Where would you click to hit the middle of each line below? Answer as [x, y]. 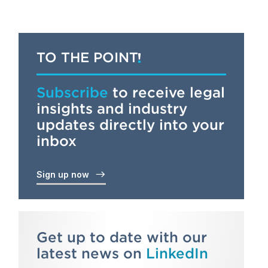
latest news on [91, 253]
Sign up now [65, 174]
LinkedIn [177, 253]
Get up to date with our [121, 237]
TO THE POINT [87, 57]
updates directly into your [130, 125]
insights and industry [112, 109]
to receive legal [166, 92]
